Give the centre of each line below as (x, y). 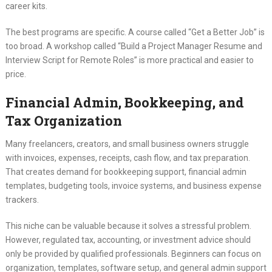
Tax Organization (63, 121)
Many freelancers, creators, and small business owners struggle (127, 144)
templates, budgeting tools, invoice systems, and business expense (133, 186)
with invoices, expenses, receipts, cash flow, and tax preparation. (127, 158)
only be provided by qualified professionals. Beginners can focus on (133, 254)
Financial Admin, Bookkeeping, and (124, 103)
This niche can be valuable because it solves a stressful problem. (128, 226)
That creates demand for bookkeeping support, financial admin (126, 172)
